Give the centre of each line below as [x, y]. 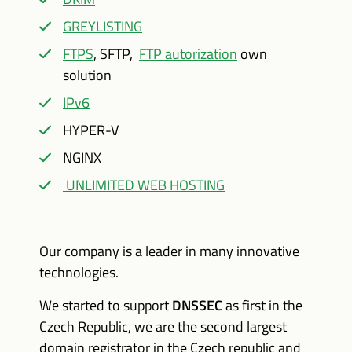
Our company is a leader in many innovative [169, 251]
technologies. [79, 272]
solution [87, 75]
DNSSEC [199, 305]
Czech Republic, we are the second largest [163, 326]
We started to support [106, 305]
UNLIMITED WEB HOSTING [144, 185]
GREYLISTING [103, 26]
